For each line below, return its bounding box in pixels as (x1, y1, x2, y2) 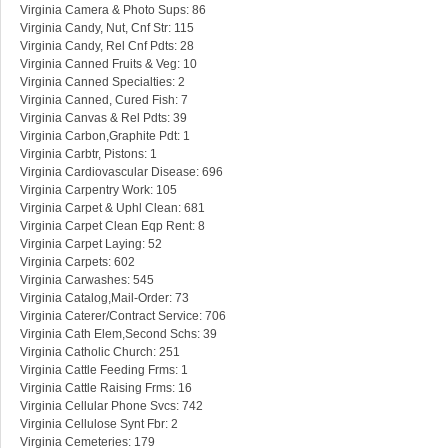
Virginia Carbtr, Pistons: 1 (20, 147, 157, 162)
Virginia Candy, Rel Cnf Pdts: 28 (20, 39, 194, 54)
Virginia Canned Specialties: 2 (20, 75, 185, 90)
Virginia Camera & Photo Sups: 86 (20, 3, 206, 18)
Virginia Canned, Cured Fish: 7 (20, 93, 188, 108)
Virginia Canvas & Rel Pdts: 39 (20, 111, 187, 126)
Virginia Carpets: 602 (20, 255, 135, 270)
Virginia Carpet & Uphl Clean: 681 (20, 201, 205, 216)
